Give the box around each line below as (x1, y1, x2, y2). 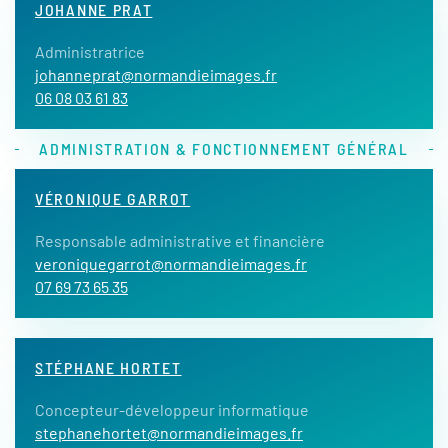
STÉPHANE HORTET (35, 358, 182, 377)
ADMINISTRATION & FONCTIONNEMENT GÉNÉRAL (39, 139, 409, 158)
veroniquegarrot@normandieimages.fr (35, 254, 307, 273)
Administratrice (35, 42, 145, 61)
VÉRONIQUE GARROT (35, 189, 191, 208)
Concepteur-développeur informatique (35, 400, 312, 419)
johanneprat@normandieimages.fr (35, 65, 277, 84)
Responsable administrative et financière (35, 231, 325, 250)
